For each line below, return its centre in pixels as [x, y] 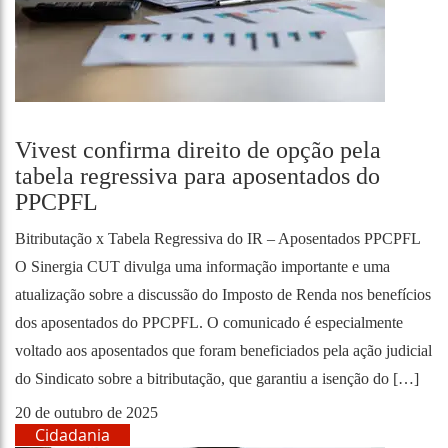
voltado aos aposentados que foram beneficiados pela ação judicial [223, 350]
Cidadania [72, 435]
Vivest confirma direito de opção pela [198, 150]
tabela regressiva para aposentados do [197, 176]
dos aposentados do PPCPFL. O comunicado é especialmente [209, 322]
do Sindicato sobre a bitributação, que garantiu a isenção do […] [217, 378]
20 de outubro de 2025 [86, 412]
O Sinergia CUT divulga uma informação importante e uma [202, 266]
